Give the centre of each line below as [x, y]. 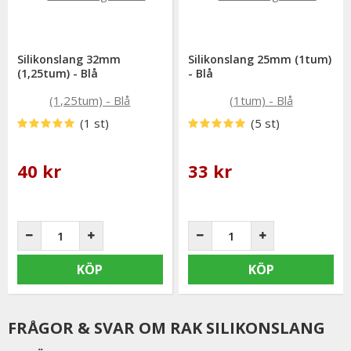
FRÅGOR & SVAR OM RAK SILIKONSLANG [166, 327]
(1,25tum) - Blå [58, 73]
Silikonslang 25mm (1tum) [260, 59]
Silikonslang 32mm [69, 59]
